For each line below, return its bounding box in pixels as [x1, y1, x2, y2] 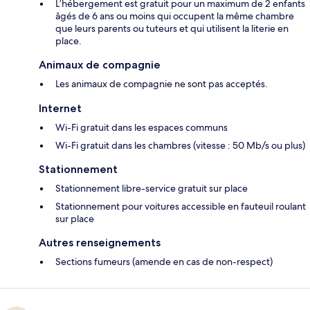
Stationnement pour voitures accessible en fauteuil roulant [55, 200, 306, 213]
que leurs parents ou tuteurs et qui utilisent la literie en [55, 22, 289, 35]
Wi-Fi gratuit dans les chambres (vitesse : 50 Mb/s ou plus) [55, 139, 305, 152]
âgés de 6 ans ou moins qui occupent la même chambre [55, 10, 294, 23]
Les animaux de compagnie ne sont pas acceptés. [55, 77, 268, 91]
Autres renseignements [39, 236, 161, 250]
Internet [39, 102, 82, 116]
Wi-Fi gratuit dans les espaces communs [55, 121, 228, 134]
